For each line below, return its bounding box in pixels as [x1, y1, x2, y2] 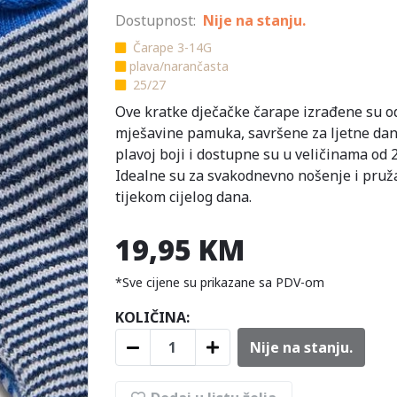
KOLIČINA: [114, 307, 190, 327]
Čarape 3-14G [128, 39, 212, 56]
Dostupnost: [114, 11, 196, 30]
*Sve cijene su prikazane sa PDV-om [114, 274, 324, 291]
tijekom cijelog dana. [114, 187, 252, 206]
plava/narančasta [128, 58, 229, 74]
